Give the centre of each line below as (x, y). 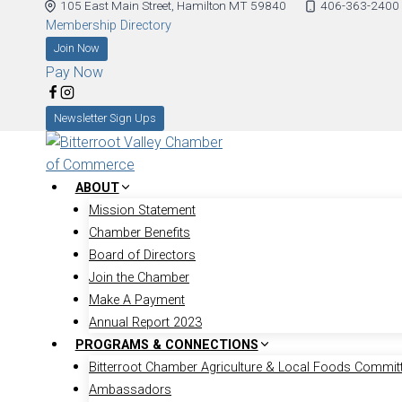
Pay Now (74, 73)
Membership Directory (109, 26)
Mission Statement (142, 211)
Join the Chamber (139, 278)
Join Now (76, 48)
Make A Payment (137, 301)
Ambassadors (130, 390)
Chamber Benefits (140, 233)
